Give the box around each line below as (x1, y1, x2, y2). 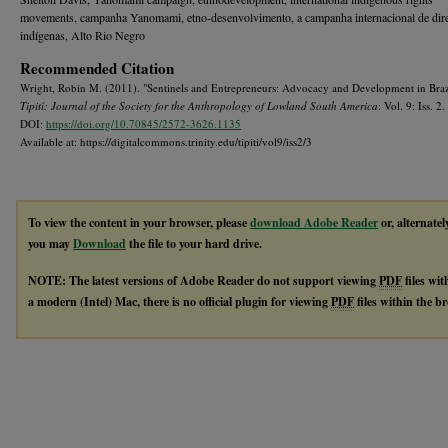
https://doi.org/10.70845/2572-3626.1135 (46, 115, 241, 131)
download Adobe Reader (250, 213, 378, 231)
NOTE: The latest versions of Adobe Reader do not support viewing (28, 271, 379, 289)
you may (28, 234, 73, 252)
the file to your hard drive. (126, 234, 262, 252)
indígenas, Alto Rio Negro (20, 26, 145, 43)
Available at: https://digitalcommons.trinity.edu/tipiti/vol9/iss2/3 (20, 133, 312, 149)
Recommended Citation (20, 56, 174, 79)
